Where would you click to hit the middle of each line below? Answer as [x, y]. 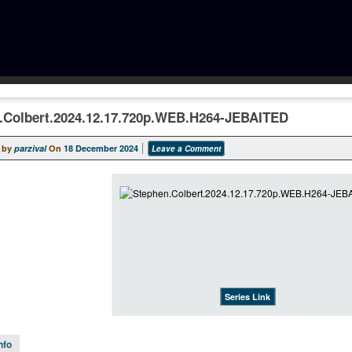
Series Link [247, 297]
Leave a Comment [186, 148]
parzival [30, 148]
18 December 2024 [101, 148]
